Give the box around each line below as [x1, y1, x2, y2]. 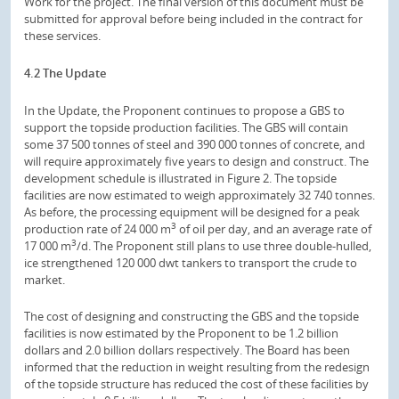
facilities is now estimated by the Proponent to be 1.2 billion [24, 325, 338, 342]
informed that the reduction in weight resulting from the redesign [24, 359, 370, 376]
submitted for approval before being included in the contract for [24, 11, 362, 28]
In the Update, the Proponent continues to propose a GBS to [24, 102, 345, 118]
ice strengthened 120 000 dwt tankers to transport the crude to [24, 254, 357, 271]
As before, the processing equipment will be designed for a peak [24, 203, 360, 220]
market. [24, 271, 65, 288]
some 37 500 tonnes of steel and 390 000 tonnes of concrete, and [24, 135, 365, 152]
